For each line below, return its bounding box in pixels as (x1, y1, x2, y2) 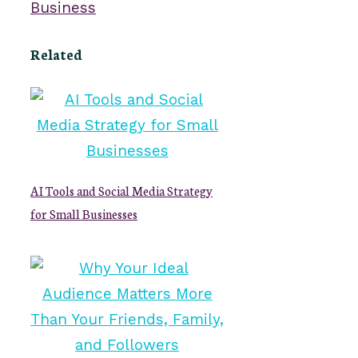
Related (30, 44, 82, 63)
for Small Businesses (30, 204, 137, 222)
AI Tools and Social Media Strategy (30, 181, 213, 199)
